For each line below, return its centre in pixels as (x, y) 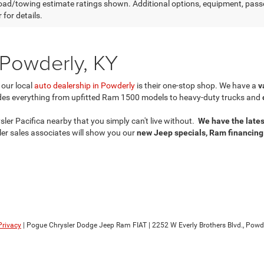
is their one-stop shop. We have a (197, 85)
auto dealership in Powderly (85, 85)
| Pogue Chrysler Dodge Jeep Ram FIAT (84, 225)
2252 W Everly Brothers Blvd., (197, 225)
